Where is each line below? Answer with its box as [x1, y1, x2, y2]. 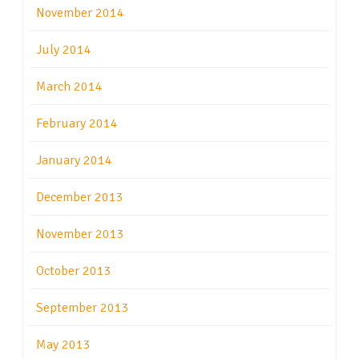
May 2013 [36, 337, 91, 353]
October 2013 [36, 263, 111, 280]
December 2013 [36, 189, 123, 206]
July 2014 [36, 42, 91, 58]
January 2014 [36, 152, 112, 169]
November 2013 [36, 226, 124, 243]
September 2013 [36, 300, 129, 317]
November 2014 [36, 5, 124, 22]
